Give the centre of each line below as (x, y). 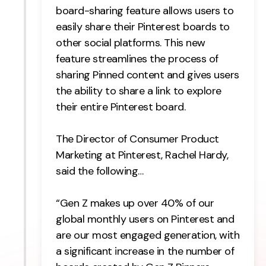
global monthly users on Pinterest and (145, 219)
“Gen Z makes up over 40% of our (135, 203)
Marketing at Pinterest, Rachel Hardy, (142, 155)
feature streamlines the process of (137, 59)
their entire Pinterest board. (121, 107)
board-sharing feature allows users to (145, 11)
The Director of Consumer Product (137, 139)
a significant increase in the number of (145, 251)
